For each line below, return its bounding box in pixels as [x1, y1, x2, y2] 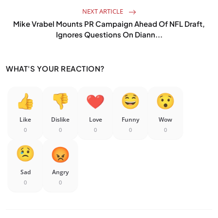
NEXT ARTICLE [82, 7, 125, 16]
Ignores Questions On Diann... [55, 30, 163, 39]
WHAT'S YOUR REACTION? [6, 64, 105, 73]
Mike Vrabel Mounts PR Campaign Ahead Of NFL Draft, [13, 19, 205, 28]
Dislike [51, 115, 70, 124]
